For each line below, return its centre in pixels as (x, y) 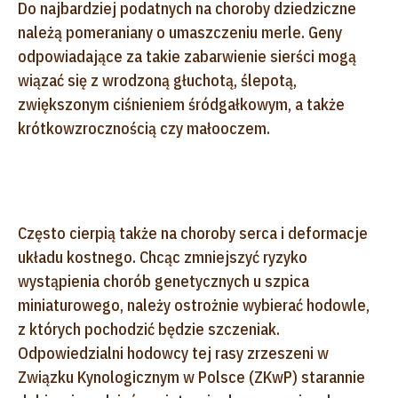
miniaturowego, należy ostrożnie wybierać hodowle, (194, 305)
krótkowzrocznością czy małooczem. (144, 128)
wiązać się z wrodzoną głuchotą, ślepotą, (157, 80)
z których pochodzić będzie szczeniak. (149, 329)
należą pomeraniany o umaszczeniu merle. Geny (180, 32)
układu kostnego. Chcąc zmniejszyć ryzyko (163, 257)
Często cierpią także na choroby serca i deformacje (193, 233)
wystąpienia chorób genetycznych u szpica (163, 281)
